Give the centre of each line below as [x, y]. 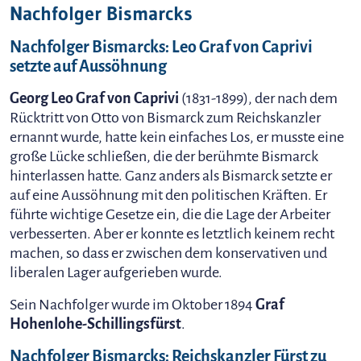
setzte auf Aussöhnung [88, 66]
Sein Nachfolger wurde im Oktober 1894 [133, 305]
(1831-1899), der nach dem [258, 98]
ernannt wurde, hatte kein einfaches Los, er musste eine [177, 137]
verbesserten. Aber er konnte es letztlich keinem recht [172, 234]
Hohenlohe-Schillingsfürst [95, 324]
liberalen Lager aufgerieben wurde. [116, 272]
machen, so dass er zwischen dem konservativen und [168, 253]
